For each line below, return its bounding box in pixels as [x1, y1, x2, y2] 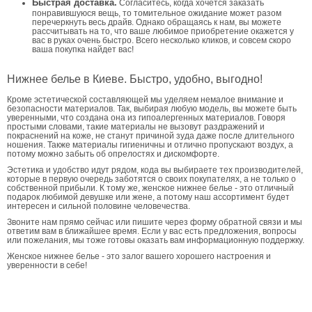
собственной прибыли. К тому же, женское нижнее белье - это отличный [7, 182, 294, 192]
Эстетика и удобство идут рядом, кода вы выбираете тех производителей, [7, 164, 303, 174]
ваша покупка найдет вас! [32, 44, 134, 54]
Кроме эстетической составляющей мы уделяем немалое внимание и [7, 94, 283, 104]
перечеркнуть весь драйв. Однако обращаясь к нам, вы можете [32, 17, 281, 26]
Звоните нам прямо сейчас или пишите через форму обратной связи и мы [7, 217, 302, 226]
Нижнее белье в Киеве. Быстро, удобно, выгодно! [7, 72, 263, 85]
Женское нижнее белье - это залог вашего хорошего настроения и [7, 251, 271, 260]
